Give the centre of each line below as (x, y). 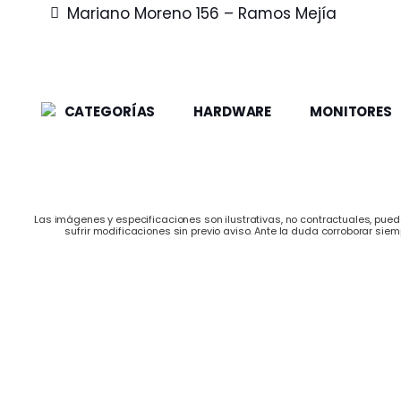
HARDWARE (233, 111)
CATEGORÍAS (110, 111)
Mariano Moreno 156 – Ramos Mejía (201, 13)
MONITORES (351, 111)
